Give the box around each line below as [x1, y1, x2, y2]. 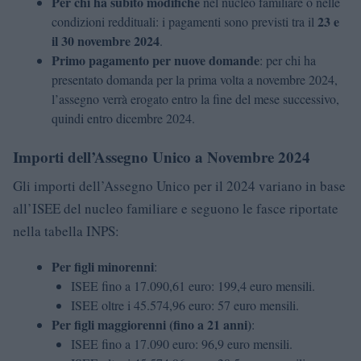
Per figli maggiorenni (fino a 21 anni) [52, 314, 251, 334]
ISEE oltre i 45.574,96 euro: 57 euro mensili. [71, 296, 299, 313]
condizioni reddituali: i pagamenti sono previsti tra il [52, 12, 317, 30]
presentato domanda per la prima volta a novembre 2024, [52, 70, 338, 88]
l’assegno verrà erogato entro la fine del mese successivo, [52, 89, 339, 107]
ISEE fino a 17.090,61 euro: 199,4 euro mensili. [71, 276, 315, 294]
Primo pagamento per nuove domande [52, 50, 259, 69]
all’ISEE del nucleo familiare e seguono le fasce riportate [13, 198, 338, 218]
